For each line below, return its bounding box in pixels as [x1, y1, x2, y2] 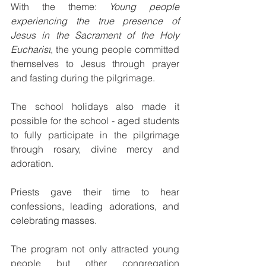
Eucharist [11, 43, 50, 55]
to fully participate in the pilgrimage [11, 128, 179, 141]
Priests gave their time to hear [11, 185, 179, 198]
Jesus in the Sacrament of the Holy [11, 28, 179, 41]
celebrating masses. [11, 214, 99, 226]
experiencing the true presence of [11, 14, 179, 27]
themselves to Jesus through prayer [11, 57, 179, 69]
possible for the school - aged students [11, 114, 179, 126]
